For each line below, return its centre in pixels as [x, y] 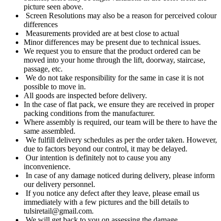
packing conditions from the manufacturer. [90, 113]
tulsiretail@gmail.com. [59, 211]
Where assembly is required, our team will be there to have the [120, 122]
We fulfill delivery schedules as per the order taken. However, [120, 140]
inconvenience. [47, 167]
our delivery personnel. [59, 184]
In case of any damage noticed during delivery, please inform [119, 176]
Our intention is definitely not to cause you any [97, 158]
